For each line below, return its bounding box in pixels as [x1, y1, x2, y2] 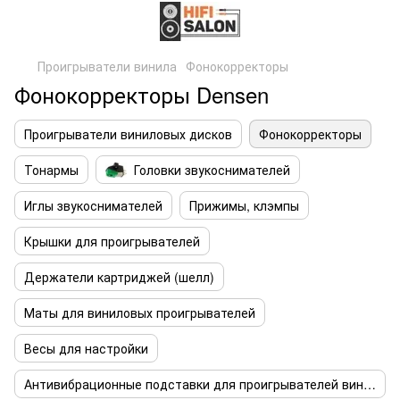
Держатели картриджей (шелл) [24, 268, 214, 286]
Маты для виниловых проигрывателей [24, 304, 255, 321]
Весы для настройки [24, 339, 148, 357]
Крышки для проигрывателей [24, 232, 200, 250]
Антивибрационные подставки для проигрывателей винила [363, 375, 376, 393]
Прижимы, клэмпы [189, 196, 299, 214]
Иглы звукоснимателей [24, 196, 162, 214]
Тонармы [24, 161, 79, 179]
